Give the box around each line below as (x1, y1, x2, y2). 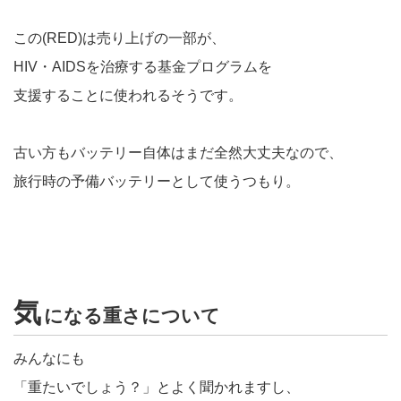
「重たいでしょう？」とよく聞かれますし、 (13, 380, 300, 396)
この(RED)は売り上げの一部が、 (13, 30, 226, 47)
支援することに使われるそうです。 (13, 88, 243, 104)
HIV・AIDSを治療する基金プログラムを (13, 59, 272, 75)
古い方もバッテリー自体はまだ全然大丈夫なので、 (13, 145, 343, 161)
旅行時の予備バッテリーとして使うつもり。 (13, 174, 300, 190)
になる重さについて (44, 305, 221, 327)
